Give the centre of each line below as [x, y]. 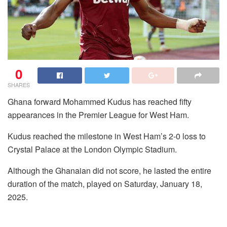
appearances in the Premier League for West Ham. [98, 115]
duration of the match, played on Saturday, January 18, [105, 183]
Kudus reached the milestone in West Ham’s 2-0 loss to [107, 136]
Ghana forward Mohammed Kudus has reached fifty [100, 101]
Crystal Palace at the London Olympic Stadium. [92, 149]
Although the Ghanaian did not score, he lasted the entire [109, 170]
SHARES [19, 84]
